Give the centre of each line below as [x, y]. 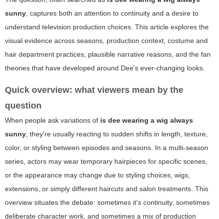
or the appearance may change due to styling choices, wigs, [98, 175]
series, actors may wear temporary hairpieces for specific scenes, [106, 162]
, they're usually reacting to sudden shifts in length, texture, [117, 134]
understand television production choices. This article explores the [107, 27]
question [23, 106]
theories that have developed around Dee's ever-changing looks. [105, 68]
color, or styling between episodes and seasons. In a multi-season [107, 148]
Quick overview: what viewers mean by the [94, 90]
